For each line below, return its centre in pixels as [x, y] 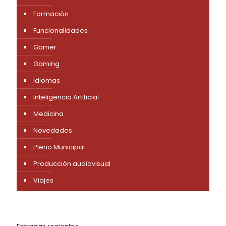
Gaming [46, 64]
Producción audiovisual [72, 163]
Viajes [43, 180]
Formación [51, 14]
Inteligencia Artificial [66, 97]
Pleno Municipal [59, 147]
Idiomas [47, 80]
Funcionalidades [61, 30]
